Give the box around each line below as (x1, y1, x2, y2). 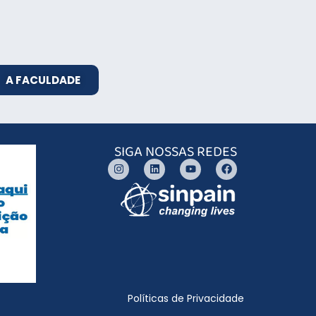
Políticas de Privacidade (128, 291, 244, 306)
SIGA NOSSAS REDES (114, 140, 237, 163)
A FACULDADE (6, 72, 80, 87)
